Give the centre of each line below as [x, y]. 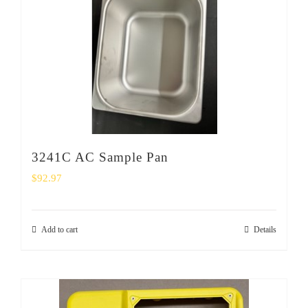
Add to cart [59, 230]
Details [265, 230]
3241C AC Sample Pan [100, 157]
